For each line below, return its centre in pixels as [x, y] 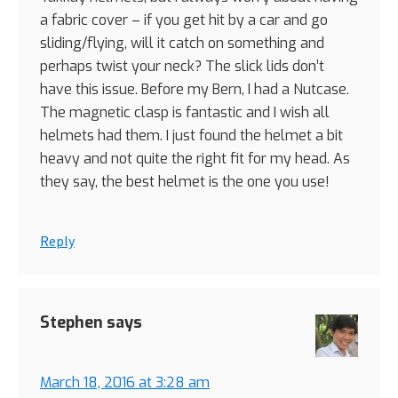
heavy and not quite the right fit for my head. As [195, 159]
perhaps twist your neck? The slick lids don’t [182, 67]
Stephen [72, 323]
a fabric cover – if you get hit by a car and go [184, 20]
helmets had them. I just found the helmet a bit [191, 136]
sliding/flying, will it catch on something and [182, 44]
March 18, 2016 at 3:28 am [125, 383]
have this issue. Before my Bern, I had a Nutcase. [195, 90]
